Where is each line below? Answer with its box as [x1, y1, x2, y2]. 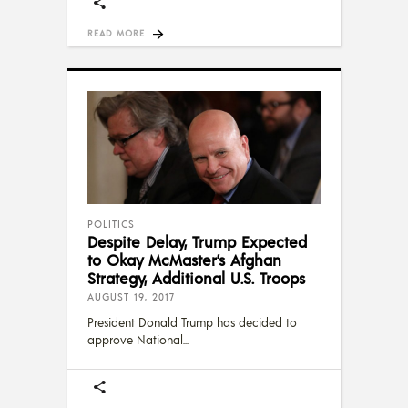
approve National [87, 331, 183, 347]
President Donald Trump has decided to [87, 314, 297, 330]
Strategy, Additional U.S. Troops [87, 267, 305, 288]
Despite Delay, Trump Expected [87, 230, 307, 251]
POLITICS [87, 217, 135, 230]
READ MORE [87, 27, 145, 39]
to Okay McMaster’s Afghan [87, 249, 281, 270]
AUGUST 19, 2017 [87, 290, 175, 303]
